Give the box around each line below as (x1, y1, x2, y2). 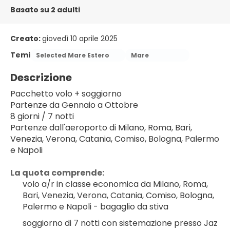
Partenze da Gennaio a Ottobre (10, 99, 138, 111)
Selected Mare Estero (36, 50, 109, 60)
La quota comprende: (10, 167, 104, 179)
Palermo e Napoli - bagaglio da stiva (23, 201, 168, 213)
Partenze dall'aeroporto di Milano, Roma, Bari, (10, 122, 192, 133)
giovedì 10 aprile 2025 (42, 33, 118, 44)
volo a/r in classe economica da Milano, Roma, (23, 178, 208, 190)
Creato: (10, 33, 42, 44)
